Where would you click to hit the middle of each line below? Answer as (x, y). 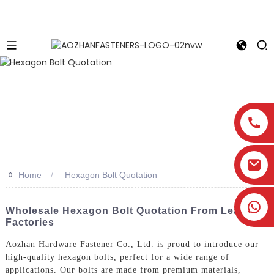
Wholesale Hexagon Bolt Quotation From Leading (134, 210)
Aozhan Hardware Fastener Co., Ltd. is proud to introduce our (132, 245)
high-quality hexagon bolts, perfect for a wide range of (117, 257)
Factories (30, 222)
